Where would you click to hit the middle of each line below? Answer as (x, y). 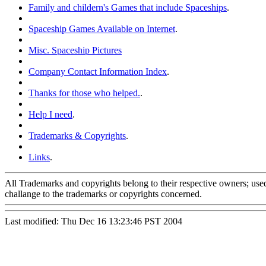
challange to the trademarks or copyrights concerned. (103, 194)
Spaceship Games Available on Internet (102, 29)
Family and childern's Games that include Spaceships (128, 8)
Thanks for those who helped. (84, 93)
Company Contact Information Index (98, 72)
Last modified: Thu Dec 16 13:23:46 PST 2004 (94, 221)
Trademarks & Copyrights (77, 136)
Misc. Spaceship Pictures (75, 50)
